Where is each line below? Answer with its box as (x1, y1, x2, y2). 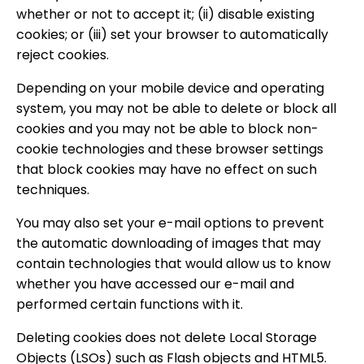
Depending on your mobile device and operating (16, 79, 324, 97)
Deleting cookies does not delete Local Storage (16, 328, 317, 347)
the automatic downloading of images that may (16, 234, 321, 253)
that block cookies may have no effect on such (16, 160, 317, 179)
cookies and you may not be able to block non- (16, 119, 318, 138)
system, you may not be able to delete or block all (16, 99, 336, 118)
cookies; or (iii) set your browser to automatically (16, 25, 328, 44)
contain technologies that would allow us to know (16, 254, 331, 273)
